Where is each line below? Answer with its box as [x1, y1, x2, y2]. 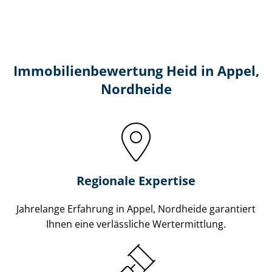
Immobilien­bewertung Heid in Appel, [13, 61, 259, 80]
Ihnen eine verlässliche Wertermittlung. [46, 217, 226, 231]
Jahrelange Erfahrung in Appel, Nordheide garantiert [16, 202, 256, 216]
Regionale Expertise [76, 172, 195, 189]
